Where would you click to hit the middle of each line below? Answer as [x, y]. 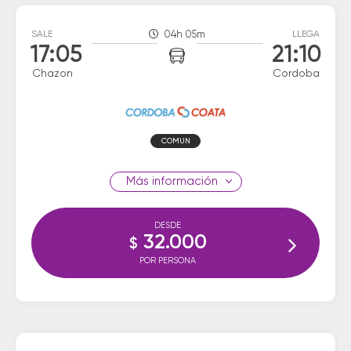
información [183, 181]
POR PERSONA [168, 261]
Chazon [52, 74]
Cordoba [296, 74]
